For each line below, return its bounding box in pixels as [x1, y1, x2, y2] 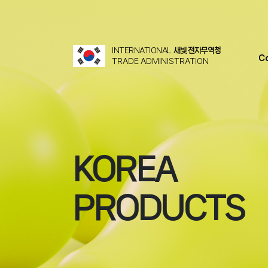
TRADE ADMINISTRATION [112, 57, 209, 65]
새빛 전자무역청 [173, 46, 221, 54]
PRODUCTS [73, 190, 245, 225]
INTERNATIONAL [112, 46, 171, 54]
